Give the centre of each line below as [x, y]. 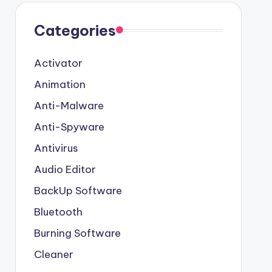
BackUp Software [78, 190]
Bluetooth [58, 212]
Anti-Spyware [69, 127]
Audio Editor [65, 169]
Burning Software [77, 233]
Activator [58, 63]
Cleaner [53, 254]
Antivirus [56, 148]
